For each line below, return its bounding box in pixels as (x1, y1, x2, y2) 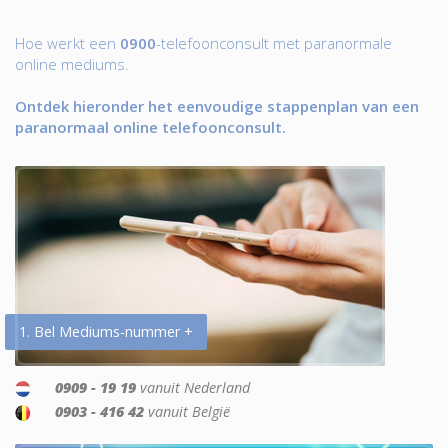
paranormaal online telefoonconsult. (15, 117, 286, 137)
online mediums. (15, 54, 129, 74)
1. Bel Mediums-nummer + (19, 322, 193, 341)
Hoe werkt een (15, 33, 120, 53)
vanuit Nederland (136, 378, 250, 397)
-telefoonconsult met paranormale (156, 33, 392, 53)
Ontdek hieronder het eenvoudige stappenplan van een (15, 96, 419, 116)
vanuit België (144, 402, 230, 421)
